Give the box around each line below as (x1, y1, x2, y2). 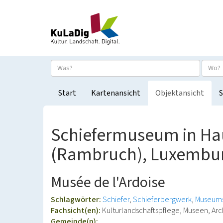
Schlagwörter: (51, 194, 103, 205)
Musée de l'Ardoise (51, 172, 165, 193)
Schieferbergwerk (133, 194, 192, 205)
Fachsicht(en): (51, 205, 102, 216)
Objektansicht (155, 88, 204, 99)
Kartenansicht (91, 88, 140, 99)
